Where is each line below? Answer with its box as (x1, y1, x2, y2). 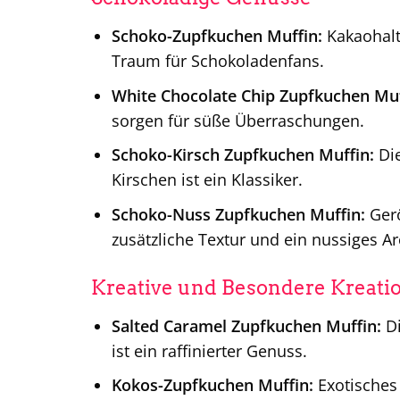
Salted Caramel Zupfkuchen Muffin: (111, 314, 381, 337)
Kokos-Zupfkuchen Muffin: (111, 374, 313, 396)
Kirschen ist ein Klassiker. (111, 169, 303, 191)
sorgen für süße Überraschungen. (111, 109, 364, 131)
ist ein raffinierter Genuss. (111, 339, 307, 362)
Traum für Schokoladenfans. (111, 50, 324, 72)
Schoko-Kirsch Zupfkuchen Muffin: (111, 144, 374, 166)
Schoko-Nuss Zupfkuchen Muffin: (111, 203, 365, 225)
